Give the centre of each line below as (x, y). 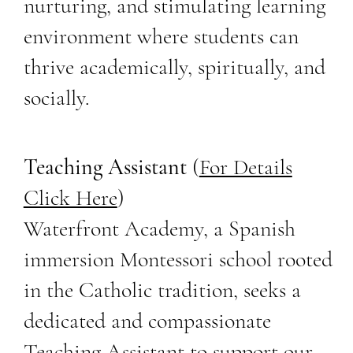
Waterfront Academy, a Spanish (159, 228)
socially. (56, 97)
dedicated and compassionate (147, 320)
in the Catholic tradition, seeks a (162, 290)
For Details (245, 167)
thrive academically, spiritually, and (174, 67)
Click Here (70, 197)
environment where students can (161, 36)
